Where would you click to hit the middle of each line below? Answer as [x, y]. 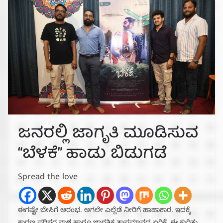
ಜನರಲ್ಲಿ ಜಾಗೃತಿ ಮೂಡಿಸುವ [108, 134]
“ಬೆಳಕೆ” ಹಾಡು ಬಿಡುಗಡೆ [92, 155]
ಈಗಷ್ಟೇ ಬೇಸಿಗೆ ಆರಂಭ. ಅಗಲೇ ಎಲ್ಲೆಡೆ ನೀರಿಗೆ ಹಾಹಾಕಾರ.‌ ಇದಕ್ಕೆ [104, 211]
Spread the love [48, 178]
